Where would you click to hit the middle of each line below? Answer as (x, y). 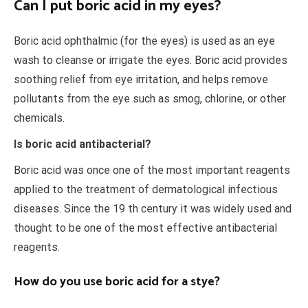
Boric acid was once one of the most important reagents (152, 170)
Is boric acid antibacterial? (82, 144)
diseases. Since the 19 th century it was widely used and (153, 209)
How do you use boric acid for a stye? (117, 282)
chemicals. (39, 118)
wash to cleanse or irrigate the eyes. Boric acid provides (151, 60)
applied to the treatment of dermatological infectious (146, 190)
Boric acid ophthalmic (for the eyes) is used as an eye (144, 41)
